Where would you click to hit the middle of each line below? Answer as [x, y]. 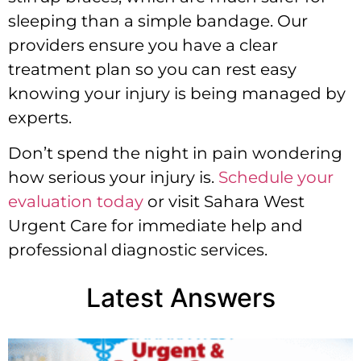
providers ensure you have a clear [143, 45]
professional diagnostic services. [138, 250]
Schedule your [276, 178]
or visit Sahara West [224, 202]
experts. [40, 117]
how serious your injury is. [113, 178]
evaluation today [76, 202]
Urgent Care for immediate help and [156, 226]
